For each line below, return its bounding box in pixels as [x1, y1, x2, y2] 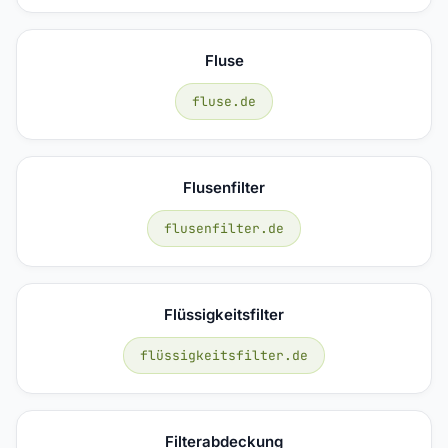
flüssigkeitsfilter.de [140, 346, 308, 364]
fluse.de [192, 92, 256, 110]
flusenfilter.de [164, 219, 284, 237]
